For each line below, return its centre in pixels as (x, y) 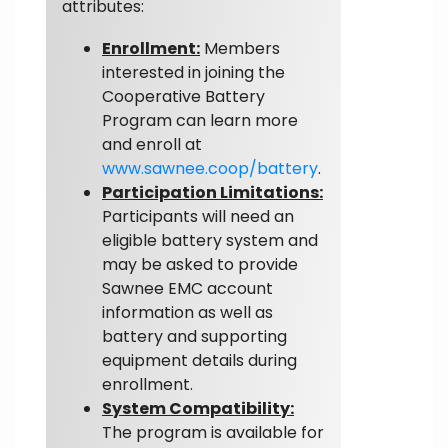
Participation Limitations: (212, 192)
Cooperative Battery (183, 96)
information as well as (187, 312)
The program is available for (213, 432)
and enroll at (152, 144)
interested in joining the (193, 72)
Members (240, 48)
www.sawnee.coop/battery (210, 168)
